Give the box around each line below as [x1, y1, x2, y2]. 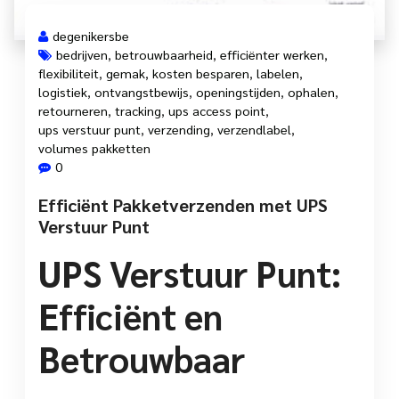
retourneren [38, 102, 108, 119]
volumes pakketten [38, 140, 151, 157]
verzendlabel [217, 121, 291, 138]
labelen [256, 65, 299, 82]
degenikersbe [53, 28, 129, 45]
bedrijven [56, 46, 108, 63]
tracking [115, 102, 161, 119]
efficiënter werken [220, 46, 324, 63]
